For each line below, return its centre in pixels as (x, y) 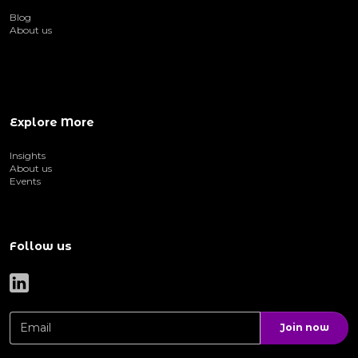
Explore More (52, 122)
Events (25, 181)
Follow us (41, 246)
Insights (28, 155)
